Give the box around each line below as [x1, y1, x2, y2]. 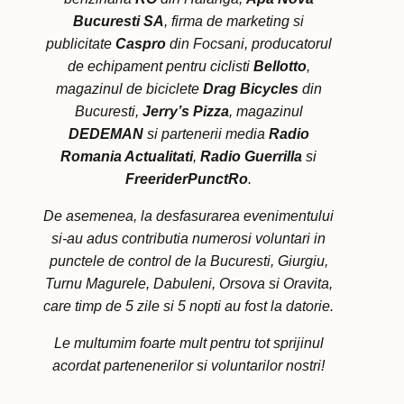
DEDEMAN [68, 126, 143, 142]
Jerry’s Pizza [142, 104, 229, 120]
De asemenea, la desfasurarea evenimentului [43, 208, 334, 225]
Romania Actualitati [60, 149, 193, 165]
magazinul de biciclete [55, 81, 203, 97]
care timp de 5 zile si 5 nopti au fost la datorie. [43, 298, 334, 315]
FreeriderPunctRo [125, 171, 248, 188]
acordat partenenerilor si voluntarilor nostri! [52, 358, 325, 374]
